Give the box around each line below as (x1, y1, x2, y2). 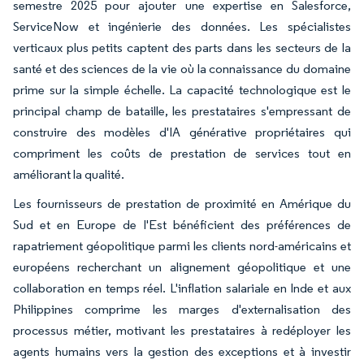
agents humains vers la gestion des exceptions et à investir (13, 343, 351, 359)
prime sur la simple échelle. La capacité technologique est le (13, 81, 351, 97)
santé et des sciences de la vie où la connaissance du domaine (13, 60, 351, 76)
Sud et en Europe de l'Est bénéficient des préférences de (13, 216, 351, 232)
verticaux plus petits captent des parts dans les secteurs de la (13, 39, 351, 55)
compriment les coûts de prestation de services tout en (13, 145, 351, 161)
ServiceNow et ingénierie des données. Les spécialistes (13, 18, 351, 34)
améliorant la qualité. (13, 166, 124, 182)
